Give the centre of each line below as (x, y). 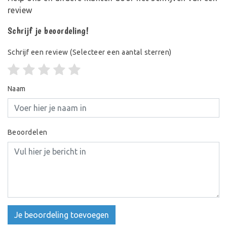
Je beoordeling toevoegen (62, 215)
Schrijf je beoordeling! (48, 30)
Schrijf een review (38, 52)
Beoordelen (28, 132)
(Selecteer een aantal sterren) (120, 52)
